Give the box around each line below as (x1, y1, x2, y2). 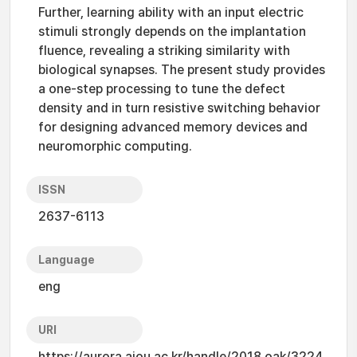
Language (38, 253, 95, 266)
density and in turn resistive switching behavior (38, 100, 320, 116)
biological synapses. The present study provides (38, 62, 325, 77)
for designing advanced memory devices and (38, 120, 308, 135)
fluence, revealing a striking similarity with (38, 43, 290, 58)
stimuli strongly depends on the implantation (38, 24, 306, 39)
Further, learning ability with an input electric (38, 5, 304, 20)
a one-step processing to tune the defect (38, 81, 285, 96)
